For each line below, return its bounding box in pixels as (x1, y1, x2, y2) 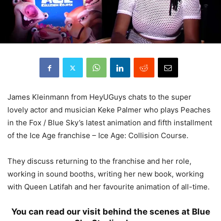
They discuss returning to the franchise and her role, (7, 156, 191, 166)
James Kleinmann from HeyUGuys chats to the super (7, 92, 191, 102)
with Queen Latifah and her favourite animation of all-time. (7, 182, 210, 192)
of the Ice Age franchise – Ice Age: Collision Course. (7, 131, 188, 141)
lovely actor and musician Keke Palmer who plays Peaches (7, 105, 211, 115)
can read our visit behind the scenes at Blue (28, 207, 210, 217)
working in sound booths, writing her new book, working (7, 169, 204, 179)
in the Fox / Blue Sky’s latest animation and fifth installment (7, 118, 212, 128)
